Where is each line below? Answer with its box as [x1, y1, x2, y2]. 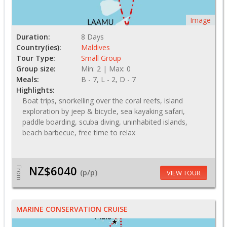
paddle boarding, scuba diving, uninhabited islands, [22, 117, 187, 127]
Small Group [81, 53, 121, 63]
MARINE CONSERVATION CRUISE [16, 204, 128, 214]
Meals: [16, 74, 39, 84]
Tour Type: [16, 53, 55, 63]
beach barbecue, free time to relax [22, 127, 135, 137]
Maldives [81, 42, 110, 52]
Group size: [16, 63, 56, 73]
